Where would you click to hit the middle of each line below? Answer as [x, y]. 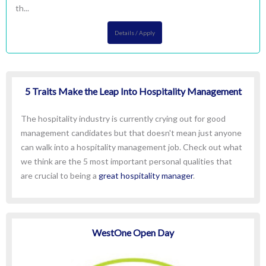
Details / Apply [134, 33]
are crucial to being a [60, 175]
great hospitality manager [146, 175]
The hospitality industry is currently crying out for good [123, 118]
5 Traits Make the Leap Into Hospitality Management [133, 91]
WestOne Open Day [133, 232]
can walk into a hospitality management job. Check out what [132, 147]
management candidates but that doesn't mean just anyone [131, 133]
